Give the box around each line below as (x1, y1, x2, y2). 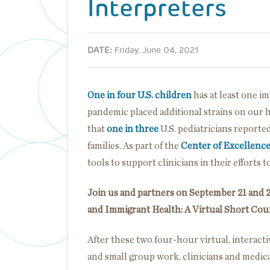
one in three (107, 124, 159, 134)
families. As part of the (87, 141, 181, 151)
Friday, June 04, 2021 (115, 45, 199, 55)
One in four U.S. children (87, 90, 192, 100)
